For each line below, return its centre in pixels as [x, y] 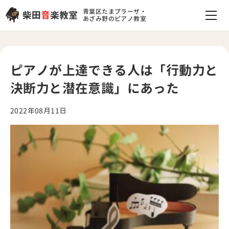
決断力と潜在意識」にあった [95, 88]
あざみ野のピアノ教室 [114, 18]
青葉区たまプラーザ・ [114, 11]
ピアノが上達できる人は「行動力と [114, 70]
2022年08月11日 [39, 111]
